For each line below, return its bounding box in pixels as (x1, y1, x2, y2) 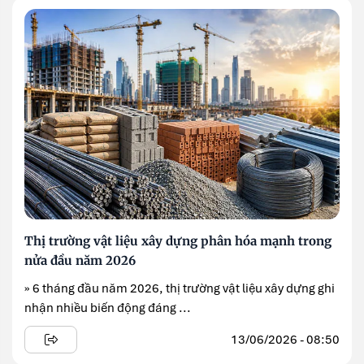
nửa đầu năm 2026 (24, 253, 136, 269)
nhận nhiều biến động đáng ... (24, 300, 191, 317)
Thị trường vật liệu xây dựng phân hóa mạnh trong (24, 233, 331, 249)
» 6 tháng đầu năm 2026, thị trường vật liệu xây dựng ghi (24, 280, 335, 297)
